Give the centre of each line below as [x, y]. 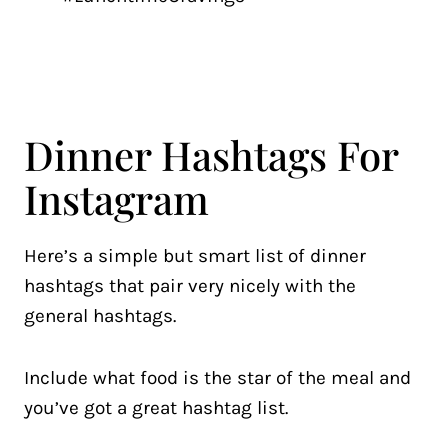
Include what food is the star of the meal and [217, 378]
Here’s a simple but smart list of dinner [195, 256]
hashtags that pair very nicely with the [190, 286]
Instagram [116, 198]
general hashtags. [100, 316]
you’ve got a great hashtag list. [156, 408]
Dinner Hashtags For [211, 154]
